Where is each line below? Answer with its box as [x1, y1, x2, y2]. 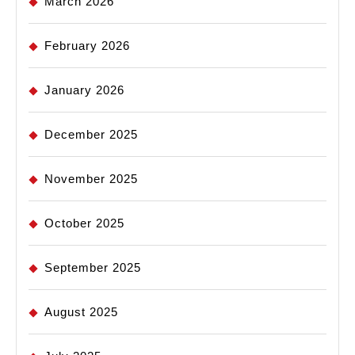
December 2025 [44, 128, 138, 142]
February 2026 [44, 39, 130, 53]
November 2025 [44, 172, 138, 186]
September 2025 [44, 261, 141, 275]
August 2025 [44, 305, 118, 319]
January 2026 [44, 83, 124, 97]
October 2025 [44, 216, 124, 231]
